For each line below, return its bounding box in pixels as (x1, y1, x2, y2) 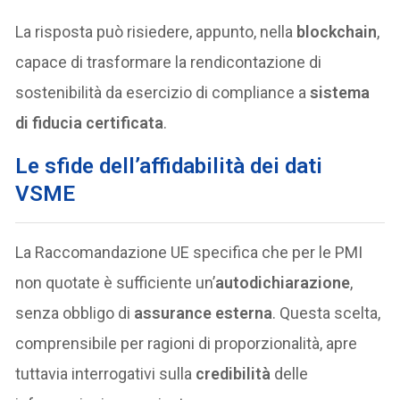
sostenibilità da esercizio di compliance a (15, 82, 311, 102)
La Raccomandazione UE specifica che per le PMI (15, 242, 363, 262)
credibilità (196, 363, 271, 383)
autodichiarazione (215, 272, 351, 292)
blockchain (296, 21, 378, 41)
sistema (310, 82, 371, 102)
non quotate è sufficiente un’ (15, 272, 216, 292)
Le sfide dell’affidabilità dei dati (15, 153, 323, 179)
